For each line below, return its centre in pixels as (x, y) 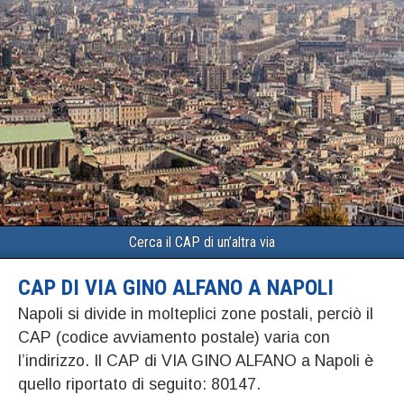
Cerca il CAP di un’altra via (202, 242)
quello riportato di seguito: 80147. (139, 384)
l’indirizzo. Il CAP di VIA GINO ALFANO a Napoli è (196, 361)
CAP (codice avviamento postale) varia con (174, 337)
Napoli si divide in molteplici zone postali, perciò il (196, 314)
